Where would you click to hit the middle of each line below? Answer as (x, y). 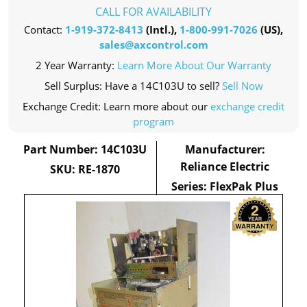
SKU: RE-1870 (85, 169)
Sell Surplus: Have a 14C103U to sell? (133, 86)
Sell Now (242, 86)
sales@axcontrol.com (153, 45)
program (153, 121)
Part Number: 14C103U (85, 149)
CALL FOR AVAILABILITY (153, 12)
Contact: (45, 29)
